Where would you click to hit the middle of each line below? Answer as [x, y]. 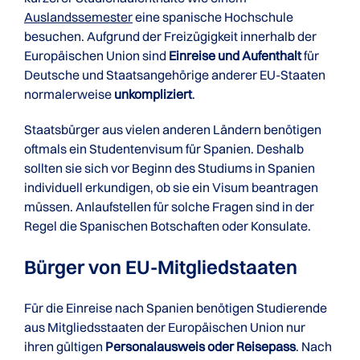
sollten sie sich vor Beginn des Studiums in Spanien [170, 168]
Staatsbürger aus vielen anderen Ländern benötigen [173, 129]
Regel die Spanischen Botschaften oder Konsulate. [168, 226]
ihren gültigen [65, 346]
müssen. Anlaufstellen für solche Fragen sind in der [169, 207]
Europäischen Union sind [96, 55]
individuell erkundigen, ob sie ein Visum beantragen [171, 187]
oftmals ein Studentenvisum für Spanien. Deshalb [164, 149]
